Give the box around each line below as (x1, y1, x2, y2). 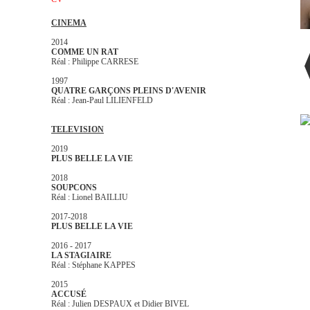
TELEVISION (51, 125, 104, 134)
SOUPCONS (51, 183, 97, 192)
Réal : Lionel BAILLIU (51, 192, 128, 202)
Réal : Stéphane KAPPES (51, 260, 136, 270)
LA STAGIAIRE (51, 250, 111, 260)
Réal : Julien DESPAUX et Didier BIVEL (51, 299, 189, 309)
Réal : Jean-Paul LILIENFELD (51, 95, 153, 105)
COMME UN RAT (51, 47, 118, 57)
